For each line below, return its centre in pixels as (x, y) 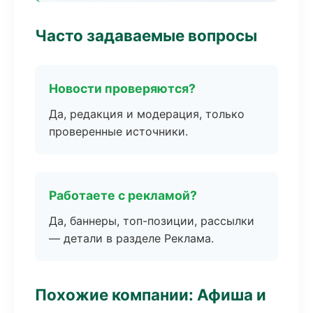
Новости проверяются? (122, 88)
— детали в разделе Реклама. (131, 238)
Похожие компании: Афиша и (151, 294)
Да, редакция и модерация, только (147, 114)
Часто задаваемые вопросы (146, 35)
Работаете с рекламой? (123, 195)
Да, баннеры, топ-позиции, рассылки (152, 221)
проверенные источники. (118, 131)
